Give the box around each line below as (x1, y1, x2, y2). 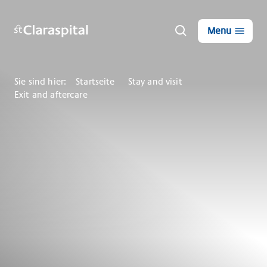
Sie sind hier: (14, 76, 67, 87)
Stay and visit (128, 76, 182, 87)
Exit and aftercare (14, 89, 88, 100)
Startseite (76, 76, 115, 87)
